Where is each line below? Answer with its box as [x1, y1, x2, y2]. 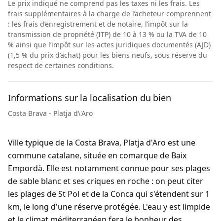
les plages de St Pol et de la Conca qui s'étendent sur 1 [8, 188, 210, 199]
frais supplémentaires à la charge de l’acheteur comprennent [8, 9, 211, 18]
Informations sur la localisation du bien [8, 92, 171, 104]
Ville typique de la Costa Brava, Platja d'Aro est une [8, 137, 195, 148]
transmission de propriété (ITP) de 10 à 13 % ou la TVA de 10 [8, 30, 207, 39]
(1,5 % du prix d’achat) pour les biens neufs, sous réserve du [8, 50, 207, 60]
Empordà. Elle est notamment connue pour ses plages [8, 163, 210, 174]
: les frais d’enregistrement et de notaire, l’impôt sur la [8, 19, 188, 29]
